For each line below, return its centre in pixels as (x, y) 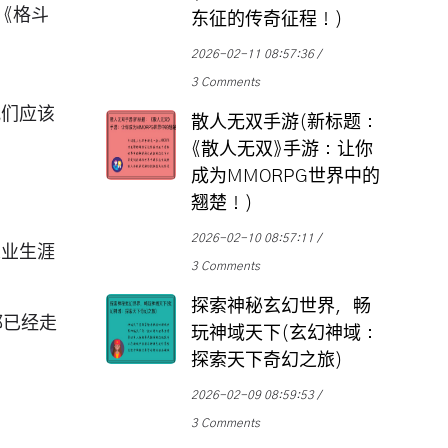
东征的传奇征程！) (267, 20)
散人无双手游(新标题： (285, 123)
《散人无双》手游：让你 (282, 150)
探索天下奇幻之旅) (267, 361)
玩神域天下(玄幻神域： (285, 334)
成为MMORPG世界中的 (285, 177)
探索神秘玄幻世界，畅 (281, 307)
